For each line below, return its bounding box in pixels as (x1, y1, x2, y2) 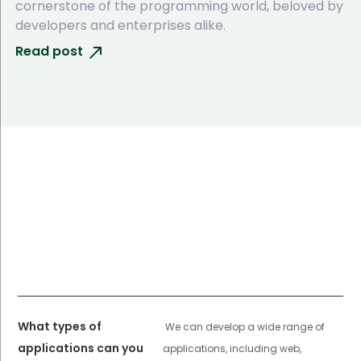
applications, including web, (162, 341, 301, 355)
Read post (15, 42, 83, 61)
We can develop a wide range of (164, 319, 325, 334)
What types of (18, 317, 102, 334)
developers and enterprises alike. (15, 16, 226, 35)
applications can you (18, 339, 144, 356)
